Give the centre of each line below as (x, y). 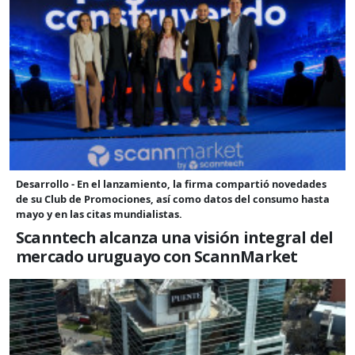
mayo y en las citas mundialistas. (99, 214)
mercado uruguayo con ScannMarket (157, 256)
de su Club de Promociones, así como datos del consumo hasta (173, 198)
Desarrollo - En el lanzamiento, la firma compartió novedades (171, 183)
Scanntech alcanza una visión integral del (175, 237)
